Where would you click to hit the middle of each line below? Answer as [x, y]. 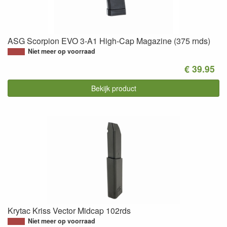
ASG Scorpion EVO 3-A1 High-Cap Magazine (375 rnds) [109, 41]
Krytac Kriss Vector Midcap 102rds [69, 211]
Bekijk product [113, 88]
